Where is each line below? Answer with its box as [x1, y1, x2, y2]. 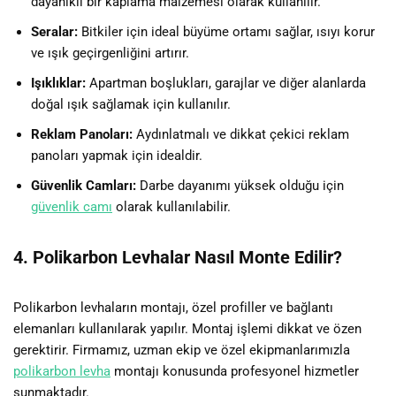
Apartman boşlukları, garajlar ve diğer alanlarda [86, 74, 366, 91]
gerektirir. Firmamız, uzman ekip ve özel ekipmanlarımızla [13, 341, 350, 358]
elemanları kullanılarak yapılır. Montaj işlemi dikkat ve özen [13, 320, 362, 337]
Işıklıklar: [31, 74, 86, 91]
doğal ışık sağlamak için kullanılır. [31, 95, 231, 112]
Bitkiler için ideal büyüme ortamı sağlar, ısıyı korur [78, 23, 375, 40]
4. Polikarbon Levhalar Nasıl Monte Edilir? [13, 246, 342, 268]
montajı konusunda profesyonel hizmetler [110, 362, 359, 379]
